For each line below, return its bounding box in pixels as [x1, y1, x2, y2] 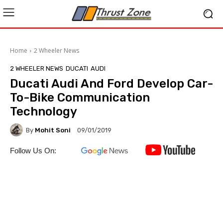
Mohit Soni [35, 126, 71, 134]
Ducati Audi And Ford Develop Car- [10, 77, 213, 91]
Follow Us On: [10, 146, 56, 155]
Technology [10, 105, 77, 118]
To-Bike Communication [10, 91, 150, 105]
